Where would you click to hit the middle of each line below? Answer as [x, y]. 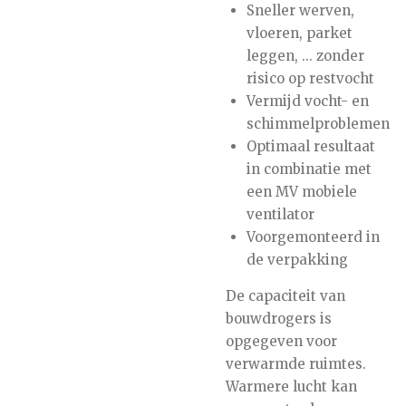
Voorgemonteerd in [313, 237]
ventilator [280, 214]
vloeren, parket [299, 33]
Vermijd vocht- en [307, 101]
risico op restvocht [310, 78]
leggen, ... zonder [305, 55]
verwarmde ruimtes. [296, 363]
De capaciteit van [285, 295]
